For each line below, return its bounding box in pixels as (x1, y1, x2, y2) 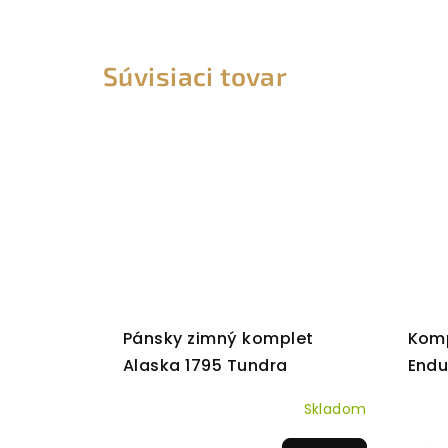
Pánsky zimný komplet (123, 327, 314, 351)
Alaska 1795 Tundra (123, 354, 288, 378)
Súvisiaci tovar (103, 60, 288, 92)
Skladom (303, 398, 367, 419)
